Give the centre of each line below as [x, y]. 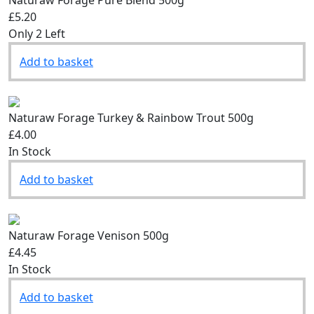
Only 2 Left [37, 33]
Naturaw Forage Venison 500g [89, 235]
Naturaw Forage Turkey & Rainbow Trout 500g [131, 117]
